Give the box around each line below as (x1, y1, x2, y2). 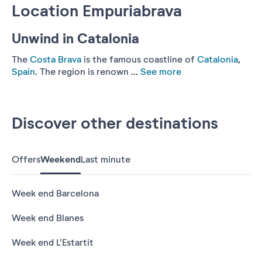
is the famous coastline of (81, 53, 197, 65)
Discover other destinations (12, 112, 218, 134)
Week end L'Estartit (12, 236, 94, 249)
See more (138, 65, 181, 78)
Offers (12, 153, 40, 166)
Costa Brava (30, 53, 81, 65)
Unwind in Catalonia (12, 29, 139, 48)
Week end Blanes (12, 212, 84, 224)
